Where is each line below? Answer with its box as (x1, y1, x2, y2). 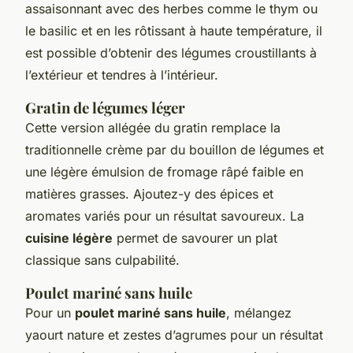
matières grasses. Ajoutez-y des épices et (25, 185, 273, 202)
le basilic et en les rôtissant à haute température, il (25, 22, 322, 39)
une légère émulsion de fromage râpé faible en (25, 163, 303, 180)
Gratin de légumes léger (25, 97, 185, 117)
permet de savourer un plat (113, 229, 277, 246)
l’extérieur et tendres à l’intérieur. (25, 66, 218, 83)
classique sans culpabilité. (25, 251, 180, 268)
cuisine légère (25, 229, 113, 246)
